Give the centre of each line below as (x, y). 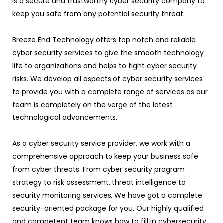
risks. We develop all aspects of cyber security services (108, 78)
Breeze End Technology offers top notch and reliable (104, 40)
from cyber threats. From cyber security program (99, 169)
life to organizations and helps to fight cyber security (105, 65)
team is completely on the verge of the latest (93, 104)
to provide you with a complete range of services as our (110, 91)
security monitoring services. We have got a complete (107, 195)
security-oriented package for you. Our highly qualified (108, 208)
